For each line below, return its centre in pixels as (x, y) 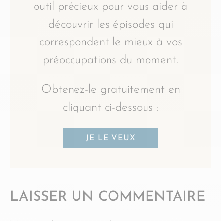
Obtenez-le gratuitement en (110, 90)
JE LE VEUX (110, 138)
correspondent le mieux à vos (110, 42)
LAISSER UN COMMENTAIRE (108, 197)
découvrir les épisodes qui (110, 24)
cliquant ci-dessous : (110, 107)
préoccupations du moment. (110, 60)
